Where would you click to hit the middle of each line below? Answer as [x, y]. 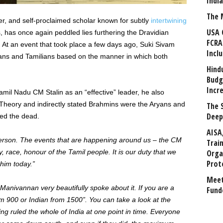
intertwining [168, 20]
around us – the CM [149, 140]
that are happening [87, 140]
